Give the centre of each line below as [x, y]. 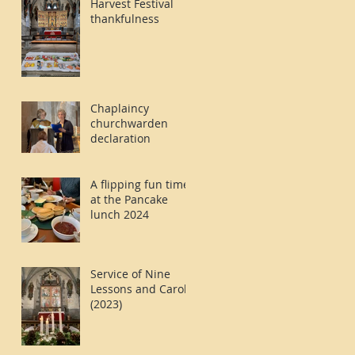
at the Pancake [129, 199]
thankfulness [125, 19]
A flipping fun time [140, 184]
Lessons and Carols [141, 289]
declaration [120, 138]
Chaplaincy [120, 108]
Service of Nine [130, 274]
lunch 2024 [120, 214]
